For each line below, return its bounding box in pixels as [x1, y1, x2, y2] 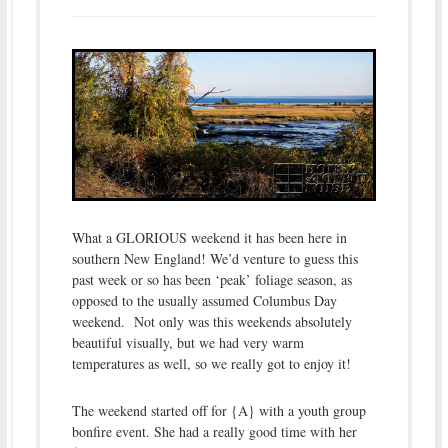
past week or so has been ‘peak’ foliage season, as [71, 270, 352, 290]
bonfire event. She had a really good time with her [71, 422, 357, 442]
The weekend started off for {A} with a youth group [71, 401, 366, 421]
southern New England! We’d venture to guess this [71, 249, 358, 269]
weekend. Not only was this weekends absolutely [71, 312, 352, 332]
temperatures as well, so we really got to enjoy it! [71, 354, 351, 374]
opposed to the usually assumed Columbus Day [71, 291, 337, 311]
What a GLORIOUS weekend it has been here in [71, 228, 347, 248]
